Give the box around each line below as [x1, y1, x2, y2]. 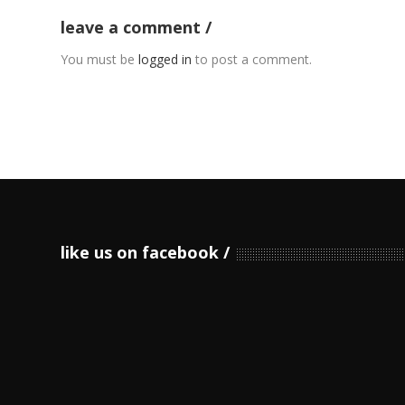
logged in [138, 50, 193, 68]
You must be [61, 50, 139, 68]
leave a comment [61, 15, 206, 38]
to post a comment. [192, 50, 313, 68]
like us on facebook [61, 240, 220, 263]
